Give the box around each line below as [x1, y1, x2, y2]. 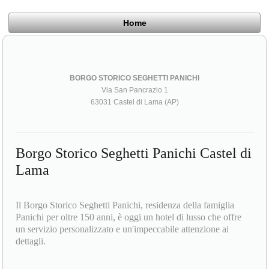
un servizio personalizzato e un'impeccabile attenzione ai [16, 223, 229, 234]
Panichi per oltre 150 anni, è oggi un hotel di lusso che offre [16, 211, 242, 222]
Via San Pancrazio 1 [101, 85, 168, 94]
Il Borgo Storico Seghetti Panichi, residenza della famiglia [16, 199, 235, 210]
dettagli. [16, 235, 46, 246]
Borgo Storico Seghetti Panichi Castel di [16, 145, 252, 161]
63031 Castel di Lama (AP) [90, 97, 179, 106]
